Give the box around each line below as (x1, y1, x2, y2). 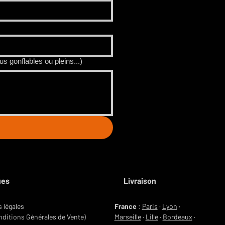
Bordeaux (162, 212, 192, 221)
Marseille (114, 212, 141, 221)
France (114, 202, 137, 210)
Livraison (123, 176, 156, 185)
